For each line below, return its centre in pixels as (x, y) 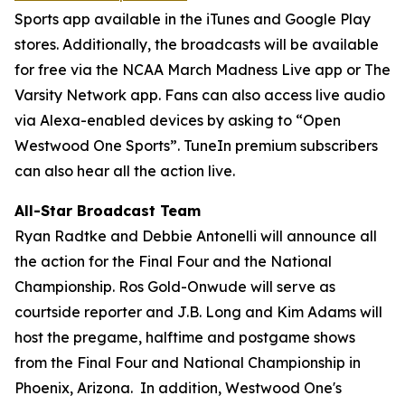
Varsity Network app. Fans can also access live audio (200, 95)
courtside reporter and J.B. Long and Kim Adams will (198, 312)
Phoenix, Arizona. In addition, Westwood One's (178, 388)
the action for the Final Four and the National (173, 261)
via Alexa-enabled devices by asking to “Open (178, 120)
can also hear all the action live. (125, 171)
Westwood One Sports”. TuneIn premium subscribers (196, 146)
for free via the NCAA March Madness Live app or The (202, 70)
